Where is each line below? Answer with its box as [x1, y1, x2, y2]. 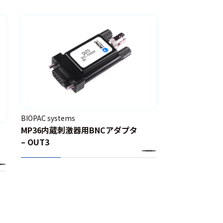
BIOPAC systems [21, 113, 76, 123]
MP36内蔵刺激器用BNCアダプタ [21, 124, 138, 136]
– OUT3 [21, 136, 50, 148]
